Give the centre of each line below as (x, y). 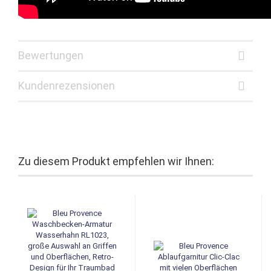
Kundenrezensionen (67, 85)
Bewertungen (51, 55)
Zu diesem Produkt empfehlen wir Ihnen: (116, 161)
